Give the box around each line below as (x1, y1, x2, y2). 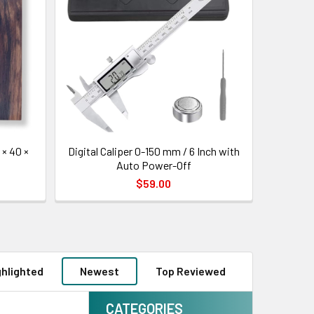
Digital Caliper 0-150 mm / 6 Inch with (67, 144, 240, 158)
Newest (80, 264, 119, 278)
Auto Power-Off (116, 158, 191, 172)
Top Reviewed (156, 264, 226, 278)
